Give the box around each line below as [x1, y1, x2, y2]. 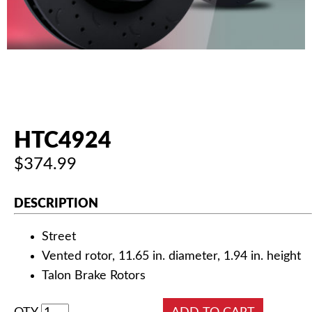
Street [42, 231, 76, 243]
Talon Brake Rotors [42, 270, 146, 282]
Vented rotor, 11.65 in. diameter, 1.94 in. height [42, 250, 301, 263]
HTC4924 [14, 130, 111, 153]
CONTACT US [155, 80, 252, 97]
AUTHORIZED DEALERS [78, 13, 252, 29]
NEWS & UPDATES [118, 46, 252, 63]
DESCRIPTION [14, 198, 98, 211]
